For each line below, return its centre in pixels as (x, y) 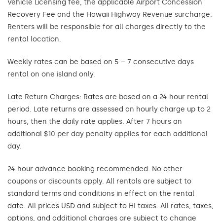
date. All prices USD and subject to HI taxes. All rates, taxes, (110, 206)
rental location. (34, 39)
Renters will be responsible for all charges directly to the (107, 27)
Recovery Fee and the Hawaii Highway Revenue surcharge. (110, 15)
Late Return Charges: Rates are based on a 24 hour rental (108, 97)
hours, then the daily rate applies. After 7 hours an (95, 122)
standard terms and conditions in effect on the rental (101, 194)
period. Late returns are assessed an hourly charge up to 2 (109, 109)
